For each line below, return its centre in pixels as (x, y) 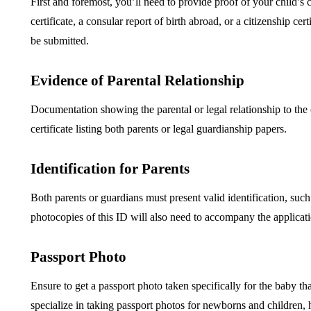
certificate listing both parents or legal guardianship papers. (159, 129)
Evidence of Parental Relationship (137, 81)
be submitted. (60, 41)
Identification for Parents (110, 169)
